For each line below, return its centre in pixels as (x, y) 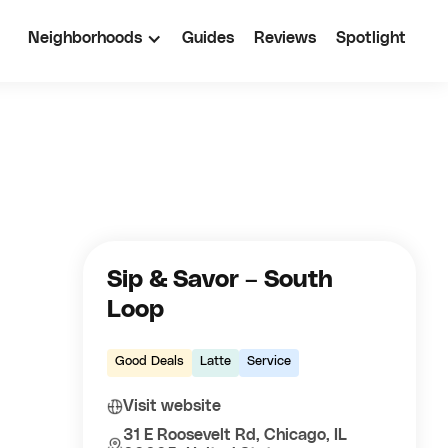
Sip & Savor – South (220, 280)
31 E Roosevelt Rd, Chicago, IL (235, 435)
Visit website (172, 406)
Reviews (285, 38)
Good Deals (150, 361)
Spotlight (371, 38)
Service (269, 361)
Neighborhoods (85, 38)
